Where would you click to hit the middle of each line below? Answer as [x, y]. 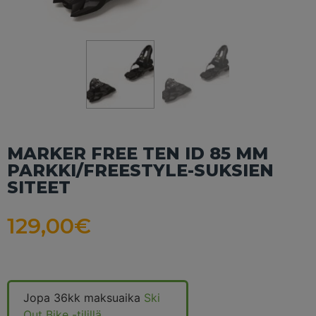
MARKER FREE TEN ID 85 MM [138, 153]
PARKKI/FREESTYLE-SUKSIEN [140, 170]
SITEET [39, 187]
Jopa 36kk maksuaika [84, 297]
